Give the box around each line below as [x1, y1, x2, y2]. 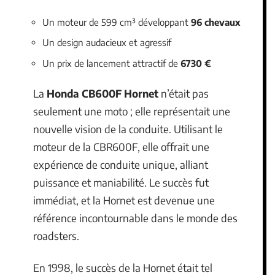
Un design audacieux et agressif [42, 37, 171, 48]
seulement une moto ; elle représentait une [33, 104, 230, 118]
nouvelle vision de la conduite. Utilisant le [33, 122, 223, 136]
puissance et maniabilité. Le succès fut [33, 176, 209, 189]
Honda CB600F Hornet [47, 87, 158, 100]
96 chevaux [191, 16, 240, 28]
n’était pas [158, 87, 209, 100]
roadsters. [33, 229, 79, 242]
